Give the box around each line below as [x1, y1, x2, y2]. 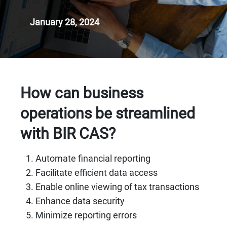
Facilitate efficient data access [35, 167, 158, 178]
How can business [20, 84, 144, 102]
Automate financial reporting [35, 153, 151, 164]
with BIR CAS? [20, 125, 116, 143]
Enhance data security [35, 196, 125, 207]
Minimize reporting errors [35, 210, 137, 221]
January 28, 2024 [29, 17, 99, 28]
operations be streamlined [20, 104, 196, 123]
